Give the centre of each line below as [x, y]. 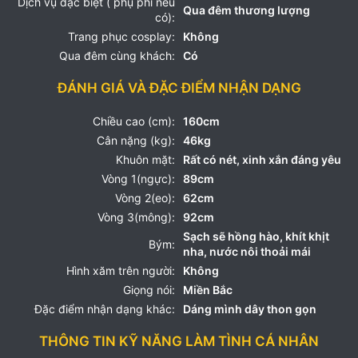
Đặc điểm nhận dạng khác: [105, 309]
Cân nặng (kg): [136, 140]
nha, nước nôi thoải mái [247, 251]
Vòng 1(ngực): [138, 179]
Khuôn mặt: [145, 159]
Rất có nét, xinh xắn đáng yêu [262, 159]
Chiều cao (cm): [134, 121]
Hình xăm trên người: [121, 270]
